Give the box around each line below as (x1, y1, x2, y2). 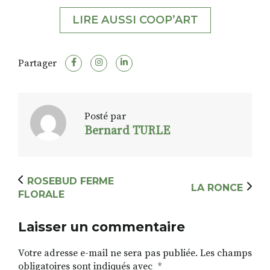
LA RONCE (191, 181, 243, 193)
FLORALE (18, 188, 64, 200)
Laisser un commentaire (18, 218, 185, 234)
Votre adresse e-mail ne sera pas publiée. (18, 246, 198, 259)
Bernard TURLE (84, 124, 170, 139)
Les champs (200, 246, 252, 259)
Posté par (84, 110, 126, 123)
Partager (18, 57, 57, 69)
